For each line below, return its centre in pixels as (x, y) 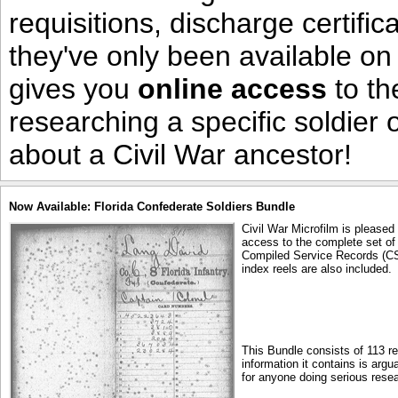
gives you (73, 89)
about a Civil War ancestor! (180, 155)
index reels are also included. (317, 269)
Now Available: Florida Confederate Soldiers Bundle (152, 207)
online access (232, 89)
